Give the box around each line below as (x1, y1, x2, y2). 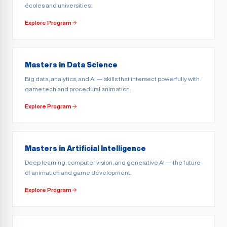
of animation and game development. (25, 169, 131, 176)
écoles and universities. (25, 2, 92, 9)
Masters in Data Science (25, 61, 118, 68)
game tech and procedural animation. (25, 86, 131, 92)
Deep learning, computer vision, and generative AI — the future (25, 159, 201, 166)
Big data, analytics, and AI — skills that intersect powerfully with (25, 75, 200, 82)
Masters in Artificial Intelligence (25, 145, 146, 152)
